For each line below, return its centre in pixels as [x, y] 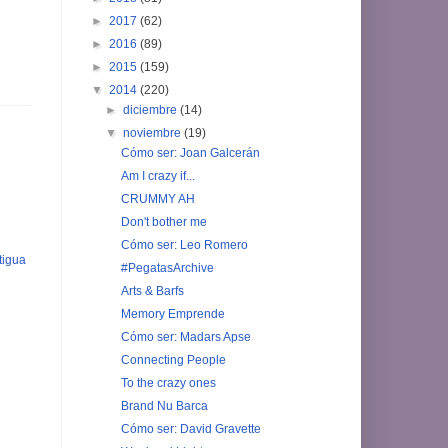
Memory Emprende [172, 313]
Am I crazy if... [157, 175]
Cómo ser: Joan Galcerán [190, 152]
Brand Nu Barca [164, 405]
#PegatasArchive [167, 267]
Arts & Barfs [152, 290]
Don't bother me [163, 221]
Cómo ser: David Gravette [190, 428]
